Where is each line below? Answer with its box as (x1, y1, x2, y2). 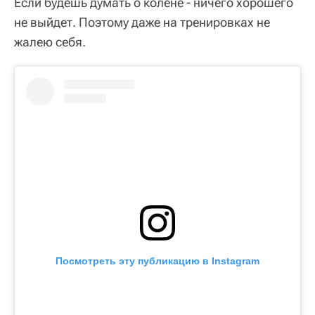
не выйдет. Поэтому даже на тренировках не (14, 15, 270, 30)
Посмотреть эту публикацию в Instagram (56, 255, 259, 267)
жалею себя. (14, 34, 86, 50)
